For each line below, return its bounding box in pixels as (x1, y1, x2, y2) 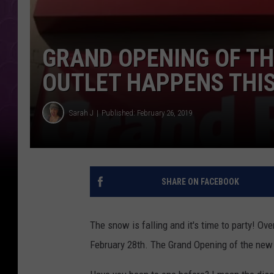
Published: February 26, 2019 (102, 108, 192, 117)
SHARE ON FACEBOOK (161, 177, 239, 187)
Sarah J (69, 108, 94, 117)
